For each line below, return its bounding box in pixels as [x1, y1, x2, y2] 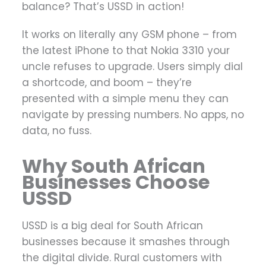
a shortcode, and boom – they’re [22, 75, 192, 90]
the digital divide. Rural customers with [22, 250, 222, 265]
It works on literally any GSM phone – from [22, 27, 237, 42]
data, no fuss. [22, 123, 91, 138]
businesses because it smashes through [22, 234, 230, 249]
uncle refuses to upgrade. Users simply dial [22, 59, 243, 74]
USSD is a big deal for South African [22, 218, 203, 233]
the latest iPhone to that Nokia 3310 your [22, 43, 230, 58]
